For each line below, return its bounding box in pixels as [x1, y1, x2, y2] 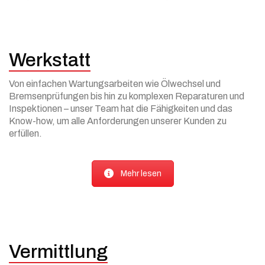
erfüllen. [9, 128, 42, 138]
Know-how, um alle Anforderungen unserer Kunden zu [9, 115, 227, 126]
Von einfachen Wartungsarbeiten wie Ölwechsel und [9, 78, 221, 89]
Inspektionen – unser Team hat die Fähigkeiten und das [9, 103, 232, 114]
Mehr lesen [120, 169, 161, 178]
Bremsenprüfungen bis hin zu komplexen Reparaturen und [9, 91, 244, 101]
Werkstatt [9, 50, 91, 71]
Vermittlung [9, 241, 108, 263]
